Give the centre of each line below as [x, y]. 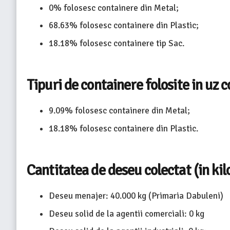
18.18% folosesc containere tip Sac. [116, 43]
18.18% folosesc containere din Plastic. [123, 128]
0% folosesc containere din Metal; [113, 8]
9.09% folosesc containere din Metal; [119, 111]
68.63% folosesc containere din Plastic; [123, 26]
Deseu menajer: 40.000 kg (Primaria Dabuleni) [136, 196]
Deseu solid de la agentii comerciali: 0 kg [126, 214]
